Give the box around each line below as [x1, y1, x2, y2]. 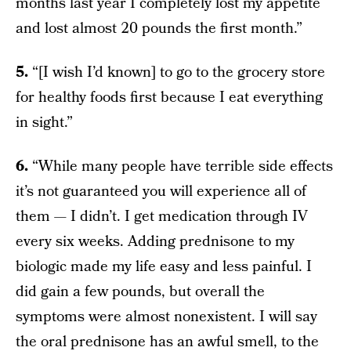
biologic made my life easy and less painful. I [16, 255, 312, 277]
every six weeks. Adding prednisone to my [16, 230, 295, 252]
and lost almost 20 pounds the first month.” [16, 17, 302, 39]
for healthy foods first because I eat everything [16, 86, 323, 108]
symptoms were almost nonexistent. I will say [16, 306, 317, 327]
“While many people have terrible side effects [28, 155, 333, 177]
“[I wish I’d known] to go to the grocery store [28, 61, 325, 83]
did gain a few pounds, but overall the [16, 280, 265, 302]
